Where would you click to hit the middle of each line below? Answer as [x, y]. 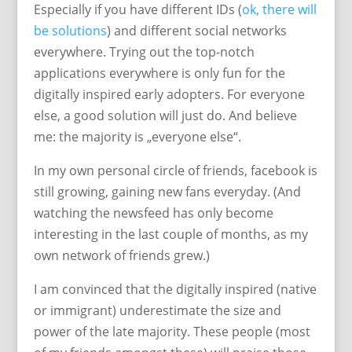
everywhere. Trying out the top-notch [144, 52]
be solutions [70, 31]
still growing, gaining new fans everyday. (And [167, 192]
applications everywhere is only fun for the [159, 73]
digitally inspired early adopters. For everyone [169, 94]
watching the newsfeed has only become [153, 213]
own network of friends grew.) [121, 255]
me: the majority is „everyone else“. [137, 137]
